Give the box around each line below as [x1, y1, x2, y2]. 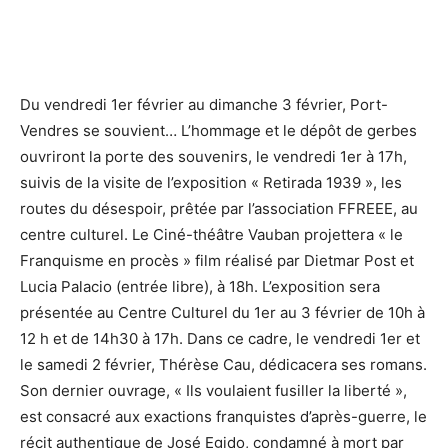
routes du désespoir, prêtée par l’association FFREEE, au [20, 199, 418, 219]
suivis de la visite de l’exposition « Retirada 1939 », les [20, 173, 402, 193]
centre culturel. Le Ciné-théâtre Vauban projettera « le [20, 225, 403, 245]
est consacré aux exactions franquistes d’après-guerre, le [20, 407, 427, 427]
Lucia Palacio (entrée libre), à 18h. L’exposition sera [20, 277, 380, 297]
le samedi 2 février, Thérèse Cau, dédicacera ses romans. [20, 355, 427, 375]
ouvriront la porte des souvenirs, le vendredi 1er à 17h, [20, 147, 407, 167]
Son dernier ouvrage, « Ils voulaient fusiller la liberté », [20, 381, 407, 401]
